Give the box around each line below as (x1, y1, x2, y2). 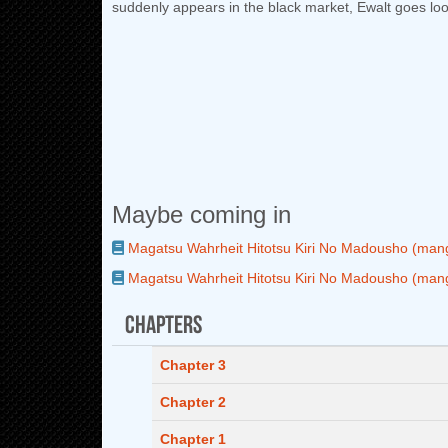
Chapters (124, 305, 202, 338)
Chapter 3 (160, 357, 226, 373)
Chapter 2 (160, 394, 226, 410)
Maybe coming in (112, 201, 291, 228)
